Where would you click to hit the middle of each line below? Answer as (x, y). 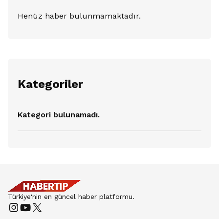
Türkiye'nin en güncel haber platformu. (71, 196)
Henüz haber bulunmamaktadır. (79, 16)
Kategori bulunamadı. (59, 115)
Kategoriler (50, 84)
